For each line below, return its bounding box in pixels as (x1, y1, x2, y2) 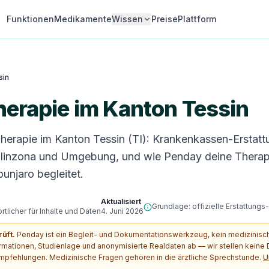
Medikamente (54, 14, 112, 24)
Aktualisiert (101, 197, 141, 206)
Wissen (112, 14, 144, 24)
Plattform (178, 14, 217, 24)
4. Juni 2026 (101, 207, 144, 216)
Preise (151, 14, 178, 24)
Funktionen (7, 14, 55, 24)
